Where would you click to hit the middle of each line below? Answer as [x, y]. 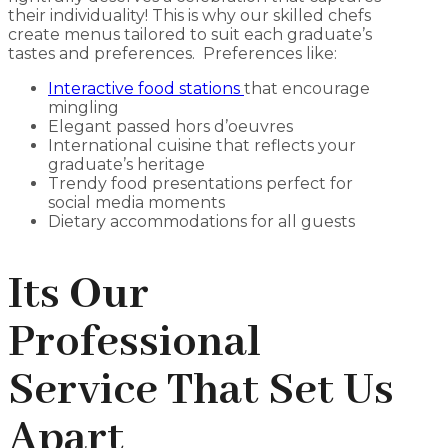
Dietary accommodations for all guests [201, 221]
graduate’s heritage [126, 164]
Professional [134, 342]
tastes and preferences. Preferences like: [172, 53]
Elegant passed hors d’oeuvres [170, 126]
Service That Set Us [201, 390]
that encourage [307, 88]
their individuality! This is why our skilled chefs [189, 15]
